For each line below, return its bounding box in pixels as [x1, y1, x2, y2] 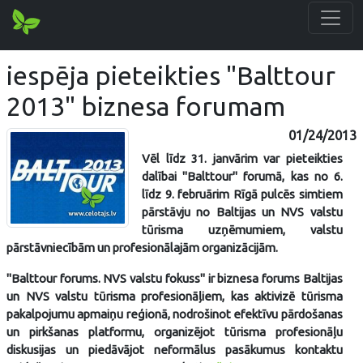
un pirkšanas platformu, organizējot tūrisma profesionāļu [6, 325, 343, 339]
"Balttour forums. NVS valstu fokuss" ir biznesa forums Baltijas [6, 271, 343, 285]
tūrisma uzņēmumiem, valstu [142, 223, 343, 237]
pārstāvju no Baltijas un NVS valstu [142, 205, 343, 219]
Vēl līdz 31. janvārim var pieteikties [142, 152, 343, 165]
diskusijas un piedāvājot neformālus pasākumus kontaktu [6, 343, 343, 357]
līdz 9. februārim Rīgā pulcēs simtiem [142, 187, 343, 201]
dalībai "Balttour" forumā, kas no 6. [142, 169, 343, 183]
